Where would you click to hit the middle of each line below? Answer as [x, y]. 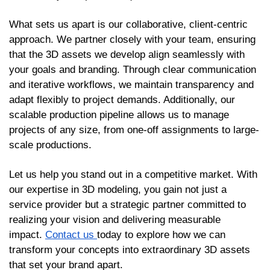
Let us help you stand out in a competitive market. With [133, 174]
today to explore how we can [161, 234]
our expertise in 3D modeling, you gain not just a [118, 189]
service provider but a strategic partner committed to [127, 204]
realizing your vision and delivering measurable [115, 219]
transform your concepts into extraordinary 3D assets [130, 250]
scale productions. [50, 145]
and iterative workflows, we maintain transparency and [131, 84]
